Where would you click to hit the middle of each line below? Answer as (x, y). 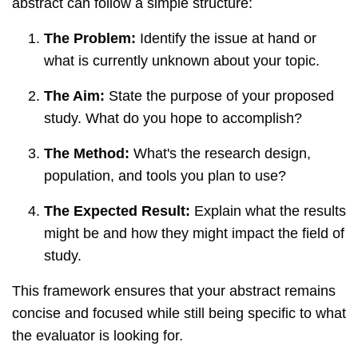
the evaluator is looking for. (97, 336)
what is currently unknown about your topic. (182, 61)
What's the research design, (220, 154)
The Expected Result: (117, 211)
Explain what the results (268, 211)
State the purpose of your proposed (219, 96)
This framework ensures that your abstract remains (174, 291)
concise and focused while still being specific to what (179, 314)
